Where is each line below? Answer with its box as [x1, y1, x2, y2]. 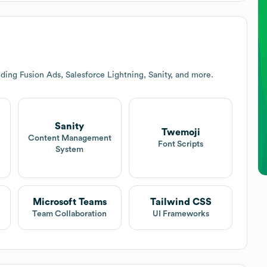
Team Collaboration [32, 209, 107, 218]
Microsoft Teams [32, 197, 107, 207]
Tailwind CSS [150, 197, 212, 207]
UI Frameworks [152, 209, 209, 218]
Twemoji [161, 127, 200, 137]
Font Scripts [158, 139, 204, 148]
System [55, 145, 84, 154]
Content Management [27, 134, 111, 143]
